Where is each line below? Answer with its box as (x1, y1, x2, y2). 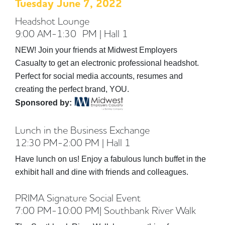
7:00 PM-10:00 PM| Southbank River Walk (15, 203, 202, 216)
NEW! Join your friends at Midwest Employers (15, 45, 177, 54)
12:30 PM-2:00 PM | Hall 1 (15, 136, 131, 149)
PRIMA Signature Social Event (15, 191, 141, 204)
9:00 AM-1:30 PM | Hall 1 (15, 27, 128, 40)
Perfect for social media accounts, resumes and (15, 71, 183, 80)
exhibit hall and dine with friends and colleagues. (15, 167, 188, 176)
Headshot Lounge (15, 14, 95, 27)
